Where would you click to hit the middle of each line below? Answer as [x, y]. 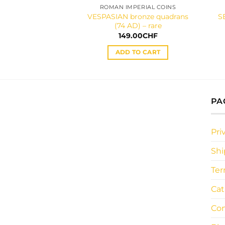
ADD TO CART [138, 52]
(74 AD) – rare [138, 25]
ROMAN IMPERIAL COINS [138, 7]
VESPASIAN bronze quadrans [138, 16]
